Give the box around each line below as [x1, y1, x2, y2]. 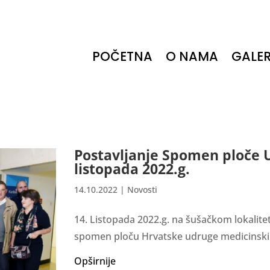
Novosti [127, 184, 157, 195]
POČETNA [92, 48, 152, 65]
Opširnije [74, 254, 116, 268]
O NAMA [165, 48, 218, 65]
